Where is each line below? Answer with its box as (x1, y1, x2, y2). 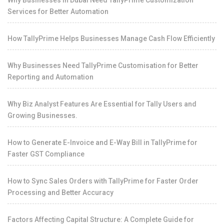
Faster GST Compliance (7, 149, 84, 158)
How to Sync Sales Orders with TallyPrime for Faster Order (7, 176, 198, 185)
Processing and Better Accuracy (7, 188, 113, 196)
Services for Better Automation (7, 7, 108, 15)
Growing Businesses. (7, 111, 77, 119)
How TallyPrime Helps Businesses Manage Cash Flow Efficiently (7, 34, 215, 42)
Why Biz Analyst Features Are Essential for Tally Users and (7, 99, 196, 108)
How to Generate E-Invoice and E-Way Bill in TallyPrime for (7, 138, 197, 146)
